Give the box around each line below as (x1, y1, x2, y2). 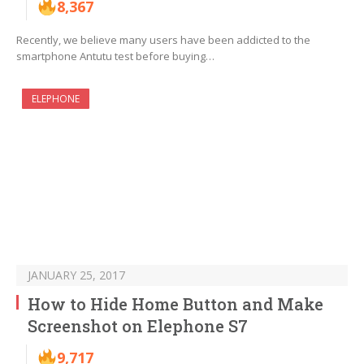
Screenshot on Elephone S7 (28, 315, 248, 337)
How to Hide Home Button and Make (28, 293, 323, 315)
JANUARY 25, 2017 (28, 267, 125, 284)
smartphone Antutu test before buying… (16, 49, 214, 64)
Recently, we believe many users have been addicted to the (16, 32, 310, 48)
